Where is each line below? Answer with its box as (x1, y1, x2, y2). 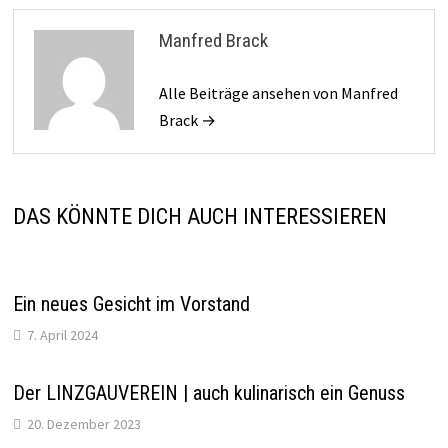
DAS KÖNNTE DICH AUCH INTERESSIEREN (12, 203, 387, 229)
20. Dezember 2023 (26, 414, 141, 433)
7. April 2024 (26, 325, 98, 344)
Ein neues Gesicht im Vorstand (12, 291, 250, 316)
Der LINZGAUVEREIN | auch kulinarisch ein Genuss (12, 380, 405, 405)
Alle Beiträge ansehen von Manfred (158, 82, 398, 103)
